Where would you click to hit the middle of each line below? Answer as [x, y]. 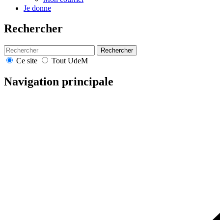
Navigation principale [59, 82]
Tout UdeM [69, 61]
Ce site [27, 61]
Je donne [37, 8]
